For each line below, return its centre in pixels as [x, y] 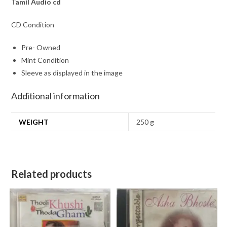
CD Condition [33, 25]
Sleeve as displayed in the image [72, 73]
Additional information [56, 96]
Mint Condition [45, 60]
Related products [52, 174]
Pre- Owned [41, 48]
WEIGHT [34, 122]
